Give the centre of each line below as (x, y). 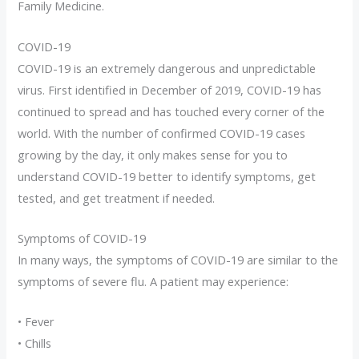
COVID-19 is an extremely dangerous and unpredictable (167, 68)
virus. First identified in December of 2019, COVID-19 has (170, 89)
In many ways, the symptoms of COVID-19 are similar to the (178, 259)
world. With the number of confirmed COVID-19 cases (162, 133)
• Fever (36, 322)
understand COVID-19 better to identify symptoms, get (167, 176)
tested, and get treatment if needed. (117, 198)
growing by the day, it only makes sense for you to (153, 154)
